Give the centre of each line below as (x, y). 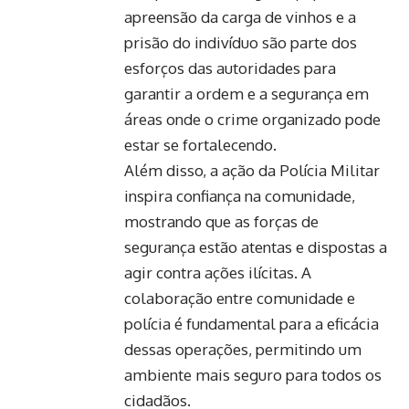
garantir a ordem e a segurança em (246, 93)
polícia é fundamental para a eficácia (252, 323)
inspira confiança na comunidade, (240, 195)
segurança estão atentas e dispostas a (256, 246)
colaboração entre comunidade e (240, 298)
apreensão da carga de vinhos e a (240, 16)
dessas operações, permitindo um (243, 349)
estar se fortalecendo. (200, 144)
